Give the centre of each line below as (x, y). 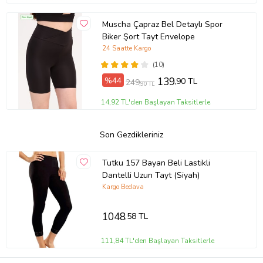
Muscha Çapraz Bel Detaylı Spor (162, 24)
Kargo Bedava (123, 187)
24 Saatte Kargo (126, 49)
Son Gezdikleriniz (131, 135)
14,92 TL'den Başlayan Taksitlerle (156, 102)
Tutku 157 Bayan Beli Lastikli (156, 163)
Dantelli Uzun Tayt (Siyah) (151, 175)
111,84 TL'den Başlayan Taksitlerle (158, 241)
